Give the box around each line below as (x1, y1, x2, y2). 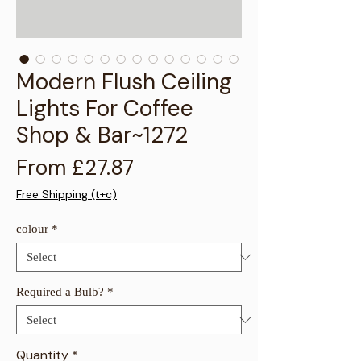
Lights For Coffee (16, 93, 193, 124)
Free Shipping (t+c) (16, 187, 117, 202)
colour (16, 222, 48, 236)
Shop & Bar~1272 (16, 120, 188, 151)
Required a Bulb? (16, 285, 104, 299)
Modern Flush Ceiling (16, 67, 232, 98)
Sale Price (133, 153, 227, 181)
